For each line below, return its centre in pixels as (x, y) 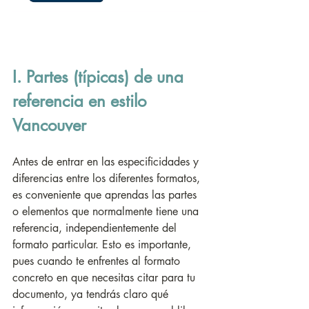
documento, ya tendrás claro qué (92, 294)
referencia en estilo (82, 101)
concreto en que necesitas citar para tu (106, 278)
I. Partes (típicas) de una (100, 77)
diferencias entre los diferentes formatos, (108, 178)
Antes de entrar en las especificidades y (107, 162)
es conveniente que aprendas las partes (106, 195)
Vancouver (49, 125)
